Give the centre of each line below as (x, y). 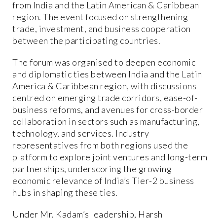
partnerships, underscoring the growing (92, 169)
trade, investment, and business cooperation (102, 29)
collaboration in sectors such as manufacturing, (106, 122)
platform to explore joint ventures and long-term (110, 157)
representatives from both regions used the (100, 145)
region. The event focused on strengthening (100, 17)
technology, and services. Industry (81, 133)
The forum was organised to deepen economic (104, 62)
